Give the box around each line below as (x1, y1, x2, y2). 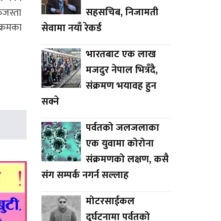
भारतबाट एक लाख (85, 45, 156, 63)
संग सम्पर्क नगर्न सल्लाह (41, 166, 129, 184)
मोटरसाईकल (85, 192, 135, 210)
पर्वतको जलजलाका (85, 119, 159, 136)
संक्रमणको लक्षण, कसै (85, 150, 169, 168)
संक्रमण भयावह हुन (85, 77, 156, 94)
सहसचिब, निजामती (85, 3, 158, 21)
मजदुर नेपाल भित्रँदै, (85, 61, 158, 78)
